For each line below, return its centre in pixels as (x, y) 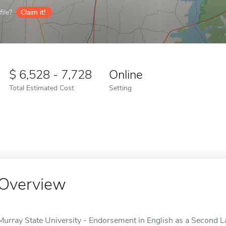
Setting (120, 88)
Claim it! (33, 12)
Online (126, 75)
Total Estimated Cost (42, 88)
